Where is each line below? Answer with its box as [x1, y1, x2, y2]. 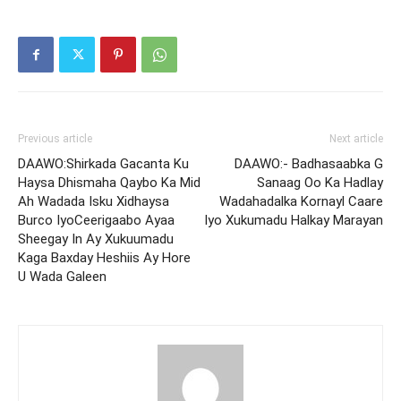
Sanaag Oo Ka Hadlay [257, 175, 383, 192]
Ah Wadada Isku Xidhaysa [18, 193, 169, 210]
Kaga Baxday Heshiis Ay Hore [18, 250, 191, 267]
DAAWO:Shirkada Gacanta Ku [18, 156, 189, 173]
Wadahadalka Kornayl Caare [219, 193, 383, 210]
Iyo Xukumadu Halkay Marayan [204, 212, 383, 229]
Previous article [18, 132, 92, 146]
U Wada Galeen [18, 269, 110, 286]
